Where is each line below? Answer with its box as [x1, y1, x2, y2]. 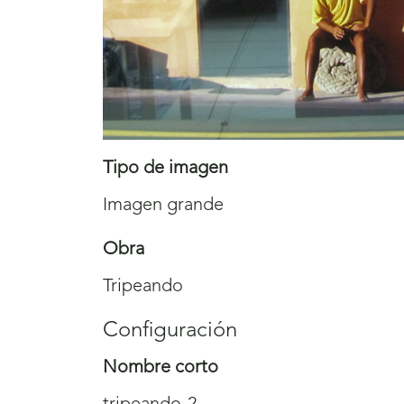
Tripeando [103, 278, 183, 297]
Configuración [103, 320, 237, 343]
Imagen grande [103, 197, 224, 216]
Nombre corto [103, 359, 218, 378]
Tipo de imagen [103, 160, 228, 179]
